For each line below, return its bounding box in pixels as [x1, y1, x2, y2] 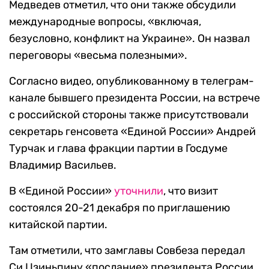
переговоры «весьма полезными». [9, 49, 187, 62]
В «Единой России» [9, 184, 114, 198]
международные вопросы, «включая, [9, 15, 201, 29]
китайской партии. [9, 218, 107, 232]
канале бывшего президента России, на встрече [9, 91, 260, 105]
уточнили [114, 184, 163, 198]
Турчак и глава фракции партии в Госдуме [9, 142, 228, 156]
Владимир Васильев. [9, 159, 116, 172]
